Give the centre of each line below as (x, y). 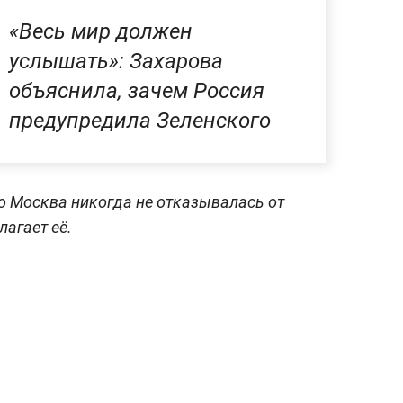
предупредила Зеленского (140, 120)
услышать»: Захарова (116, 61)
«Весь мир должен (101, 31)
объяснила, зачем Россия (137, 90)
